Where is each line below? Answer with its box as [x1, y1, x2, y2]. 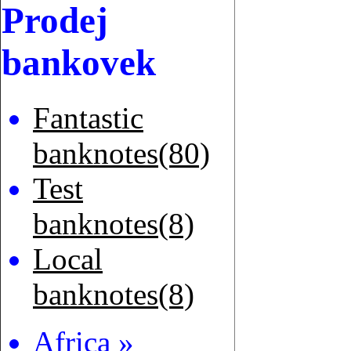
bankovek [2, 42, 156, 83]
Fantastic [33, 101, 143, 136]
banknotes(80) [33, 136, 210, 171]
